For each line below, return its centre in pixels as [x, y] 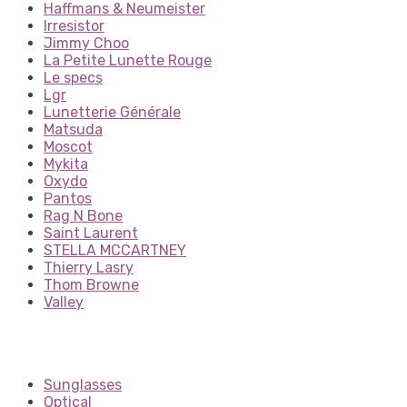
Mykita [66, 164]
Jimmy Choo [86, 43]
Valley [64, 302]
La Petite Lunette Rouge [128, 60]
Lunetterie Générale [112, 112]
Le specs [73, 77]
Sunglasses [83, 384]
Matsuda [73, 129]
